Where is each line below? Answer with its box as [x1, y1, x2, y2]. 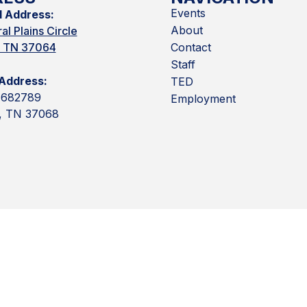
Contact [171, 40, 211, 55]
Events [171, 6, 206, 21]
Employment [171, 92, 236, 106]
